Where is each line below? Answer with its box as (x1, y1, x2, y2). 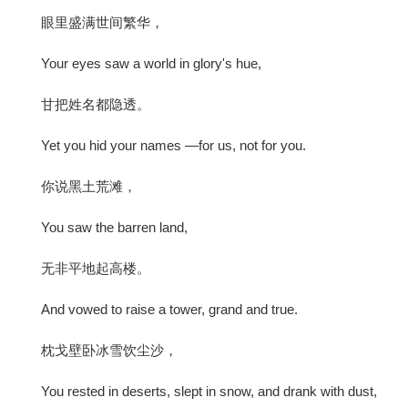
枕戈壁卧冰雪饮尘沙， (41, 342, 178, 358)
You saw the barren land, (41, 219, 188, 235)
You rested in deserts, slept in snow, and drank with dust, (41, 382, 377, 399)
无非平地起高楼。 (41, 260, 150, 276)
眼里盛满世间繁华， (41, 14, 164, 30)
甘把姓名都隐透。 (41, 96, 150, 112)
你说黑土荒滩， (41, 178, 137, 194)
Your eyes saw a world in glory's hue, (41, 55, 261, 71)
